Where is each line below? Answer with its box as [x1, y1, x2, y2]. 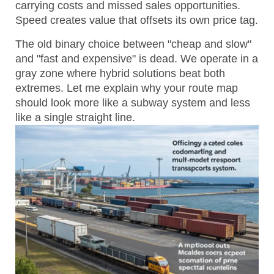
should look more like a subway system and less [15, 96, 250, 109]
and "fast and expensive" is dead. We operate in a [15, 52, 258, 65]
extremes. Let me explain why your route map [15, 81, 238, 94]
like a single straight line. [15, 111, 135, 124]
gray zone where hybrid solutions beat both [15, 67, 225, 80]
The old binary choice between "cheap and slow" [15, 37, 251, 50]
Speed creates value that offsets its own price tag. [15, 14, 258, 27]
